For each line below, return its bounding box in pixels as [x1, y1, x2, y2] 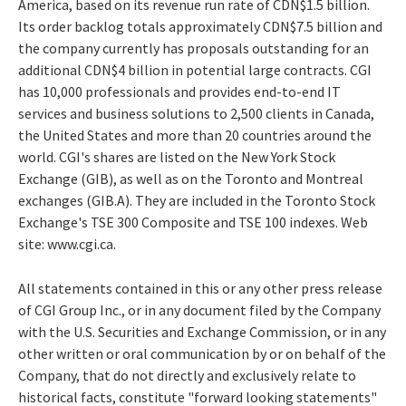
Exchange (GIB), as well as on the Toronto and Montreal [18, 169, 363, 188]
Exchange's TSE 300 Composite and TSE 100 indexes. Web [18, 212, 368, 231]
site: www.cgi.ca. [18, 234, 116, 253]
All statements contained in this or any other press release [18, 278, 382, 297]
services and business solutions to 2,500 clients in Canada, [18, 103, 374, 122]
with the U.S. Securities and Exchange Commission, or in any [18, 322, 386, 341]
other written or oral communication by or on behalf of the [18, 343, 386, 362]
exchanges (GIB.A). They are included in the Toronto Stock [18, 190, 375, 209]
